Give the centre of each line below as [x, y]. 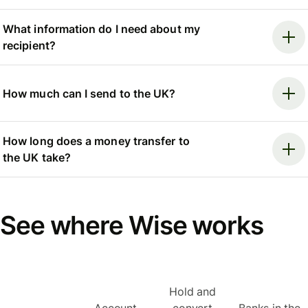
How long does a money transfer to [96, 141]
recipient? [29, 46]
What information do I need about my [101, 29]
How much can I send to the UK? [89, 93]
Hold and [192, 291]
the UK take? [37, 157]
